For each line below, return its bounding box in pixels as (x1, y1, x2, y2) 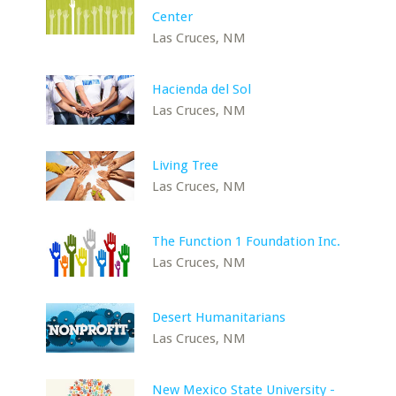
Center (152, 9, 194, 25)
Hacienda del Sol (152, 81, 252, 97)
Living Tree (152, 157, 219, 173)
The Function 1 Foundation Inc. (152, 233, 341, 249)
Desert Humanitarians (152, 309, 286, 325)
